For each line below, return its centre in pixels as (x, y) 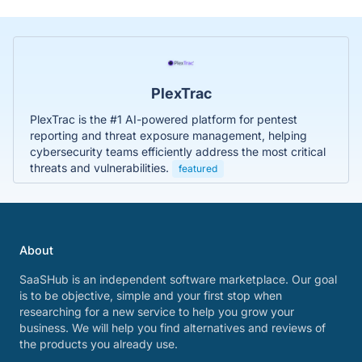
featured (198, 168)
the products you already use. (99, 344)
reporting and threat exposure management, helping (168, 135)
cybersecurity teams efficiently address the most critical (178, 151)
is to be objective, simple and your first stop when (151, 295)
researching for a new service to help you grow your (157, 311)
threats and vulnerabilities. (101, 167)
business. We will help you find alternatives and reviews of (173, 328)
